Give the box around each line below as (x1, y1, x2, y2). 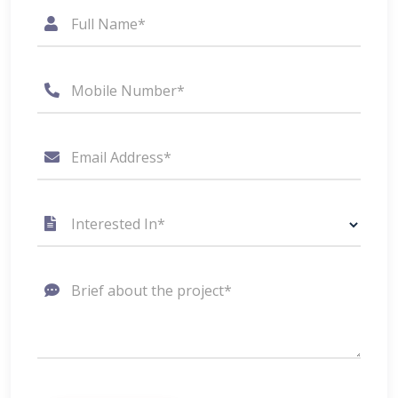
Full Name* (71, 14, 146, 34)
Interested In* (71, 214, 165, 234)
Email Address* (71, 147, 171, 167)
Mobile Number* (71, 81, 185, 100)
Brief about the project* (71, 281, 232, 300)
